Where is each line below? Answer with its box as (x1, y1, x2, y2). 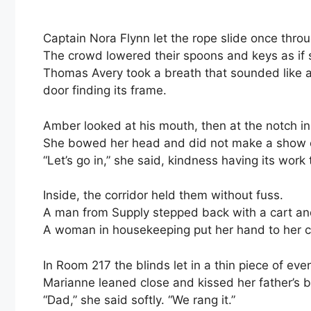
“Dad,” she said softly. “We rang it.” (43, 292, 235, 307)
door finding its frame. (43, 83, 167, 98)
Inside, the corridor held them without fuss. (43, 188, 283, 203)
